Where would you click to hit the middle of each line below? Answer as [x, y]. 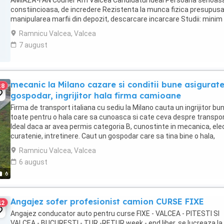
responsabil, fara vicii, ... [48, 145]
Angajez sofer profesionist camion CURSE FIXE [107, 201]
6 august [33, 162]
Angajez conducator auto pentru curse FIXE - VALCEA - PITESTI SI [115, 213]
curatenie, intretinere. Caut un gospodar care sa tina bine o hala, [113, 136]
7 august [33, 45]
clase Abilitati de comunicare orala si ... [72, 28]
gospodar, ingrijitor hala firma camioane [96, 95]
